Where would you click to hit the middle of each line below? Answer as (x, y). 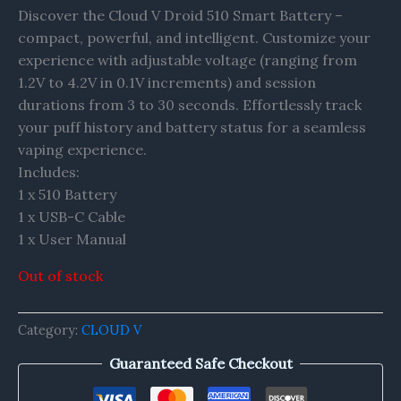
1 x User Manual (72, 239)
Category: (50, 331)
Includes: (49, 171)
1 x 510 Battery (67, 194)
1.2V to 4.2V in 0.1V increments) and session (167, 82)
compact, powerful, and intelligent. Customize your (194, 37)
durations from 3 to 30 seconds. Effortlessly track (190, 104)
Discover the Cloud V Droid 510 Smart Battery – (180, 15)
